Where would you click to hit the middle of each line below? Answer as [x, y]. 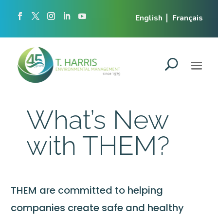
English [149, 18]
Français [187, 18]
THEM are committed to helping [87, 190]
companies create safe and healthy [98, 208]
